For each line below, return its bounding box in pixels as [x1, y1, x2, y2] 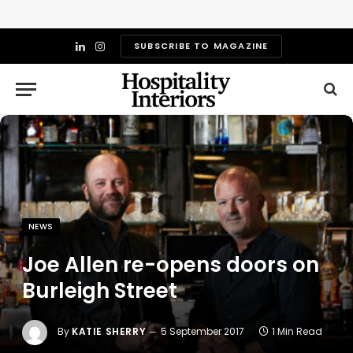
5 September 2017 [161, 325, 245, 339]
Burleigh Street [22, 277, 177, 305]
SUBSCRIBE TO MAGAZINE [134, 39, 269, 52]
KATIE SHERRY [72, 325, 147, 339]
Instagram [98, 45, 156, 61]
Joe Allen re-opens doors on [22, 251, 319, 279]
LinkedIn [79, 45, 123, 61]
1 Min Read [272, 325, 323, 339]
